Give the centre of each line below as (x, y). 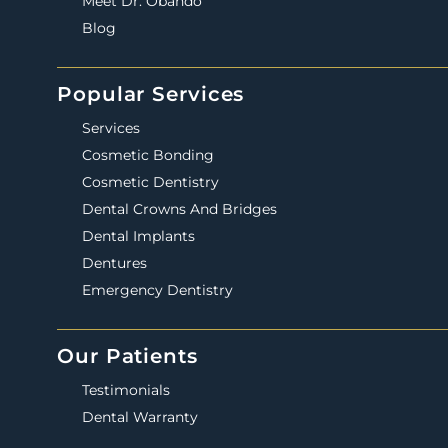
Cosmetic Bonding (148, 155)
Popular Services (151, 94)
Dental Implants (138, 236)
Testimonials (126, 390)
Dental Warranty (140, 417)
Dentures (114, 263)
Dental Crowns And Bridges (179, 209)
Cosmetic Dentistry (150, 182)
